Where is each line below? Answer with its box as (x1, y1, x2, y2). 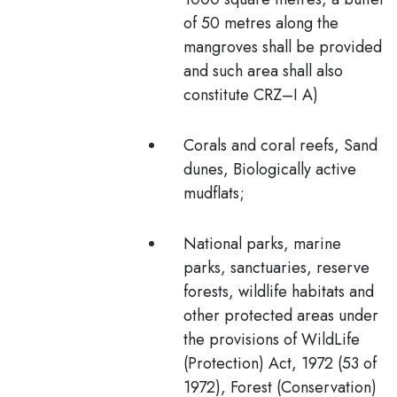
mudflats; (183, 182, 249, 205)
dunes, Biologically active (183, 158, 356, 181)
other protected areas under (183, 304, 378, 327)
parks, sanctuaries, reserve (183, 256, 370, 279)
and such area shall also (183, 59, 343, 82)
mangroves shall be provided (183, 35, 382, 58)
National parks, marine (183, 232, 341, 255)
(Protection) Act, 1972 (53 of (183, 352, 377, 375)
